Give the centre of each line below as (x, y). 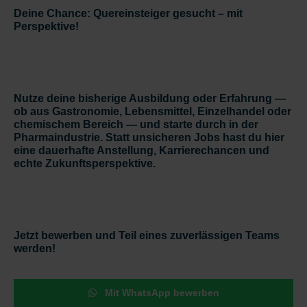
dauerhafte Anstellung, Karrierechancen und (154, 150)
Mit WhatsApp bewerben (160, 292)
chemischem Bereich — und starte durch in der (136, 124)
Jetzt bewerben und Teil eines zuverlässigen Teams (147, 235)
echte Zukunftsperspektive (83, 163)
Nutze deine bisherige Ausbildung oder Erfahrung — (150, 98)
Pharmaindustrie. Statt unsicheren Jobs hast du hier (149, 137)
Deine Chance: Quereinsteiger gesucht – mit (128, 13)
